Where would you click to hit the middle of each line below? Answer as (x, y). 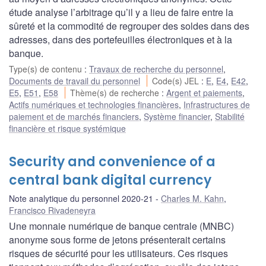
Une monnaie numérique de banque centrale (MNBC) (121, 226)
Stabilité (230, 116)
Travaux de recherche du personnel (156, 69)
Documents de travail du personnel (75, 80)
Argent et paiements (205, 92)
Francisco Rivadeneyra (52, 210)
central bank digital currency (110, 180)
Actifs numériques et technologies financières (94, 104)
